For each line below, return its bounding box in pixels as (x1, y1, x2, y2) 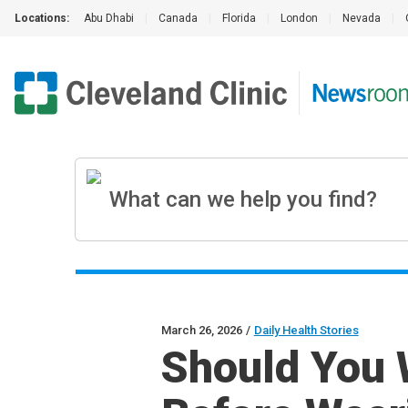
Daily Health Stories (253, 323, 359, 337)
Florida (222, 12, 256, 25)
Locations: (15, 12, 69, 25)
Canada (158, 12, 198, 25)
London (280, 12, 318, 25)
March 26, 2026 (160, 323, 242, 337)
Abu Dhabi (84, 12, 134, 25)
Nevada (342, 12, 381, 25)
